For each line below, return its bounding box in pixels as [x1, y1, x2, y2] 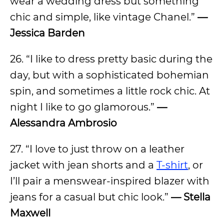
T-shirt [156, 159, 188, 171]
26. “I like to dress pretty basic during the [10, 53, 212, 65]
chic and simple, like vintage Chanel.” [10, 11, 195, 23]
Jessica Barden [10, 27, 85, 39]
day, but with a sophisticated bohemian [10, 69, 209, 81]
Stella [183, 191, 210, 203]
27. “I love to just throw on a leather [10, 143, 184, 155]
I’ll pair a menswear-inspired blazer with [10, 175, 209, 187]
